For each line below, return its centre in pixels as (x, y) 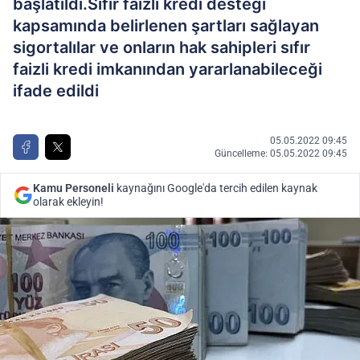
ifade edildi (56, 91)
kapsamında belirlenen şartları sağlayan (166, 26)
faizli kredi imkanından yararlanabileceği (168, 69)
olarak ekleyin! (68, 202)
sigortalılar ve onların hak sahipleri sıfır (162, 47)
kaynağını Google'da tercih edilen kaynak (216, 188)
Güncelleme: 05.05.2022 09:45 (281, 153)
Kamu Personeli (74, 188)
